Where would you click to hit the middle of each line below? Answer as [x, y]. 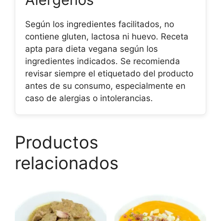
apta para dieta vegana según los [92, 49]
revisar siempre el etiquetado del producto [109, 73]
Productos [56, 142]
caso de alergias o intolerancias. [89, 98]
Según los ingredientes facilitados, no [100, 24]
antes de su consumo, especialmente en [105, 86]
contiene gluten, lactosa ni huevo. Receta [107, 36]
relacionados [67, 163]
